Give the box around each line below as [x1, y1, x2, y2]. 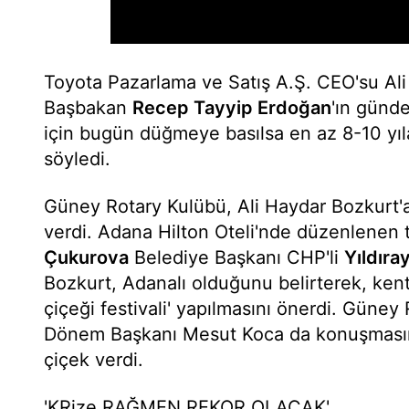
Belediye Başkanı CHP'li [129, 246, 344, 268]
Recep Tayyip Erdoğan [132, 97, 331, 119]
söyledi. [44, 148, 110, 170]
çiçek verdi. [44, 349, 143, 371]
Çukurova [44, 246, 129, 268]
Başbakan [44, 97, 132, 119]
